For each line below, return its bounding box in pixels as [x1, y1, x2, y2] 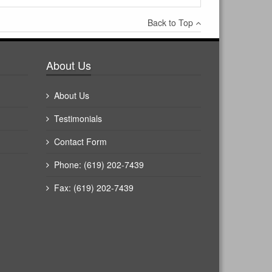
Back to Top [148, 16, 195, 29]
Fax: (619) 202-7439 [54, 181, 134, 194]
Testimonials [54, 112, 102, 124]
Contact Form [54, 135, 107, 148]
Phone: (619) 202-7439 [54, 158, 144, 171]
